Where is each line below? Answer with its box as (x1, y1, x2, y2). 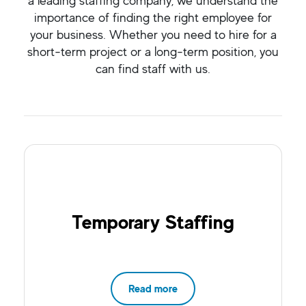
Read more (128, 281, 178, 296)
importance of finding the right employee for (34, 9, 272, 26)
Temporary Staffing (72, 210, 234, 234)
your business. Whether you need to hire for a (29, 26, 277, 43)
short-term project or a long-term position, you (27, 43, 279, 60)
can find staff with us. (96, 60, 210, 77)
